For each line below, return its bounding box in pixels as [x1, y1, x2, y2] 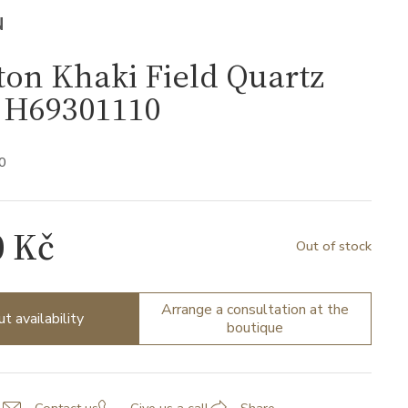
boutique [227, 317, 283, 338]
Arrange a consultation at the [161, 299, 349, 320]
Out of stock [296, 237, 372, 256]
